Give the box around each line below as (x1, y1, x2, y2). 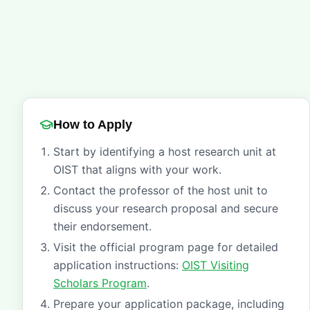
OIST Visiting (182, 258, 249, 272)
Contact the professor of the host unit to (53, 183, 268, 197)
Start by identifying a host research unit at (53, 145, 276, 158)
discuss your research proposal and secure (53, 201, 278, 215)
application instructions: (53, 258, 182, 272)
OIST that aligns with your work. (53, 163, 221, 176)
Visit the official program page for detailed (53, 240, 278, 254)
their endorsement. (53, 219, 152, 233)
